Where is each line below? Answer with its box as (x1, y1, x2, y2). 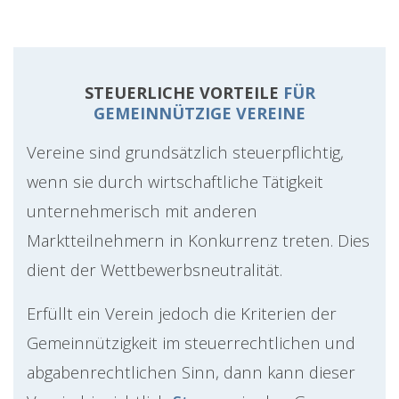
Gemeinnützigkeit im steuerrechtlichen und (27, 331, 355, 354)
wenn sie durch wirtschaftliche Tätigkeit (27, 170, 323, 193)
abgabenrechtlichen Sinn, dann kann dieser (27, 361, 355, 384)
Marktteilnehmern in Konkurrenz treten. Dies (27, 229, 370, 252)
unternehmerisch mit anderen (27, 199, 257, 223)
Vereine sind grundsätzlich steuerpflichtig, (27, 141, 344, 164)
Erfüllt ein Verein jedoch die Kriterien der (27, 302, 337, 325)
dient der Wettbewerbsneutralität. (27, 258, 282, 281)
